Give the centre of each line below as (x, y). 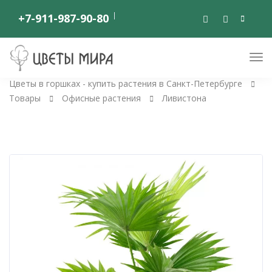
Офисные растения (101, 98)
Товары (25, 98)
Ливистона (184, 98)
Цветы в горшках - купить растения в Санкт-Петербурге (126, 83)
